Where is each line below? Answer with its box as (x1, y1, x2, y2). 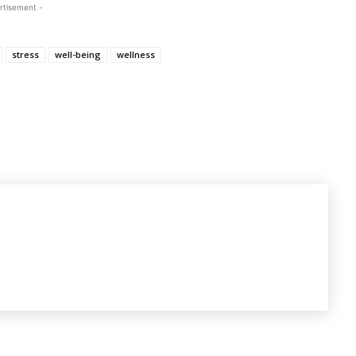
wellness (117, 48, 155, 60)
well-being (55, 48, 101, 60)
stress (12, 48, 39, 60)
